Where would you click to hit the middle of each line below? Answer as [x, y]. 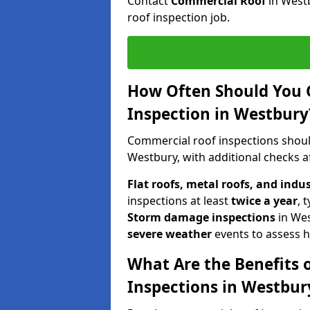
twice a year [264, 200]
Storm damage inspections [201, 217]
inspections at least [179, 200]
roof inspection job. [179, 17]
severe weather [170, 234]
